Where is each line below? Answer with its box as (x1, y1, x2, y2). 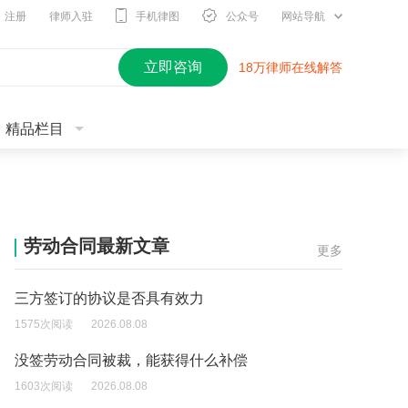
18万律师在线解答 (239, 60, 342, 75)
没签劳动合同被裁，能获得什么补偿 (15, 352, 248, 368)
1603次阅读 (15, 380, 73, 393)
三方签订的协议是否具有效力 (15, 291, 204, 306)
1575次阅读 (15, 318, 73, 331)
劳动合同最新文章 (24, 236, 169, 256)
